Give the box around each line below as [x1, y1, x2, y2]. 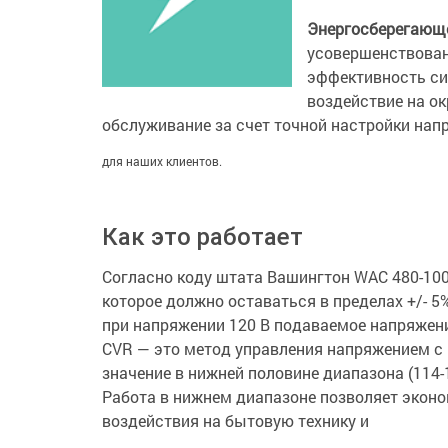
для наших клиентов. [102, 153, 222, 169]
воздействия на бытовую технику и [102, 410, 369, 431]
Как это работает [102, 222, 303, 251]
